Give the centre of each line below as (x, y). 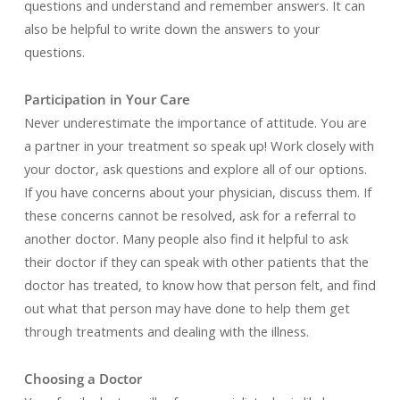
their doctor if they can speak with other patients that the (196, 262)
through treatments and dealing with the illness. (166, 331)
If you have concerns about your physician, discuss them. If (197, 192)
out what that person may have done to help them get (187, 308)
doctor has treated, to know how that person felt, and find (200, 285)
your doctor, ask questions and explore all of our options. (195, 169)
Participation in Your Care (107, 99)
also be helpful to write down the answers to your (172, 29)
